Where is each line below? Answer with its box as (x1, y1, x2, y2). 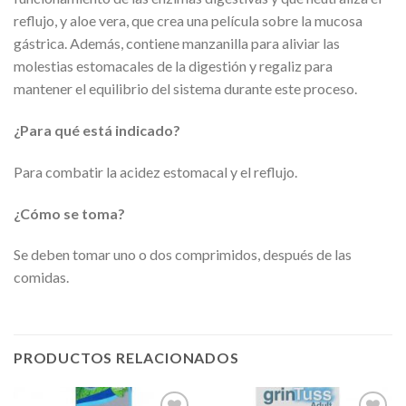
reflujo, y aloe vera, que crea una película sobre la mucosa (14, 12, 362, 30)
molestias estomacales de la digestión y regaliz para (14, 57, 333, 75)
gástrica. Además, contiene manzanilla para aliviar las (14, 34, 340, 53)
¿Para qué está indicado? (14, 121, 180, 139)
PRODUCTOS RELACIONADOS (14, 349, 239, 367)
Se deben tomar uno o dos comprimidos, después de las (14, 246, 352, 264)
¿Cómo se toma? (14, 204, 125, 222)
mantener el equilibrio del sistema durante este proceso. (14, 80, 357, 98)
